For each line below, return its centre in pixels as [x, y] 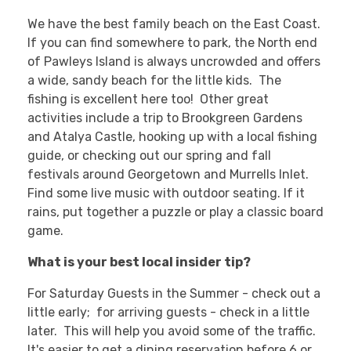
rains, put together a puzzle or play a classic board [175, 212]
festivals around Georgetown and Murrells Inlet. [170, 175]
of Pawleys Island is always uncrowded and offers [174, 62]
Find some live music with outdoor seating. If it [166, 194]
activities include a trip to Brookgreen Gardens [165, 118]
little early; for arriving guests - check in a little [168, 313]
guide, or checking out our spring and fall [149, 156]
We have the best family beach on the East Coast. [175, 24]
